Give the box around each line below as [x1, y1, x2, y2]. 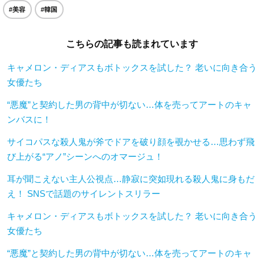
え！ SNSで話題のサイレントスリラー [7, 188, 160, 199]
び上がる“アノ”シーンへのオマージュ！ [7, 151, 163, 161]
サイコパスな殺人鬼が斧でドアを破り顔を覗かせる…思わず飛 [7, 136, 255, 147]
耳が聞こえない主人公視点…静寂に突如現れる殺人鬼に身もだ [7, 173, 255, 184]
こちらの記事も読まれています [66, 38, 198, 49]
